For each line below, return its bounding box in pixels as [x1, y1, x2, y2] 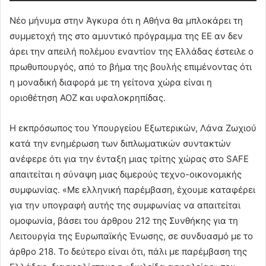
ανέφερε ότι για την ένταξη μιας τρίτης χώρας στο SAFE [9, 153, 249, 164]
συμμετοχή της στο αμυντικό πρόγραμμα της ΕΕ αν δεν [9, 30, 243, 42]
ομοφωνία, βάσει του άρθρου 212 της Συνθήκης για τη [9, 214, 238, 226]
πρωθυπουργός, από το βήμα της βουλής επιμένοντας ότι [9, 61, 252, 72]
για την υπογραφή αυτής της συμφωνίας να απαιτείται [9, 199, 240, 211]
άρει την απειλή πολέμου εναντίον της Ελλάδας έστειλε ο [9, 45, 254, 57]
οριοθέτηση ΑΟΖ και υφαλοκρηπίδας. [9, 91, 166, 103]
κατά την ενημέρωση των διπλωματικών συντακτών [9, 137, 231, 149]
